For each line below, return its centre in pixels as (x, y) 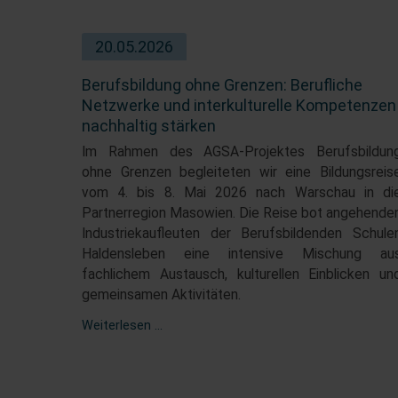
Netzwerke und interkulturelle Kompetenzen (239, 105)
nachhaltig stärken (149, 125)
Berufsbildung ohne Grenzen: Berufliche (222, 84)
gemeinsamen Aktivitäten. (161, 295)
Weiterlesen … (122, 325)
